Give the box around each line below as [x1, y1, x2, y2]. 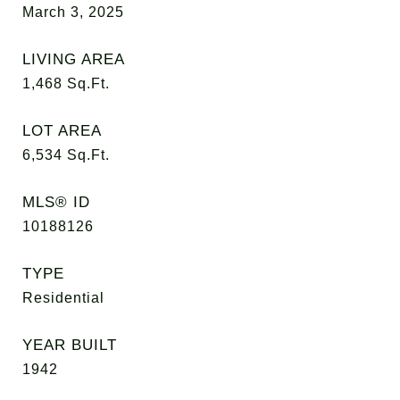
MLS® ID [22, 194, 90, 211]
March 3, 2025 [22, 4, 124, 20]
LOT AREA [22, 122, 102, 139]
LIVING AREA [22, 51, 125, 68]
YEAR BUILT [22, 337, 117, 354]
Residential [22, 290, 104, 305]
